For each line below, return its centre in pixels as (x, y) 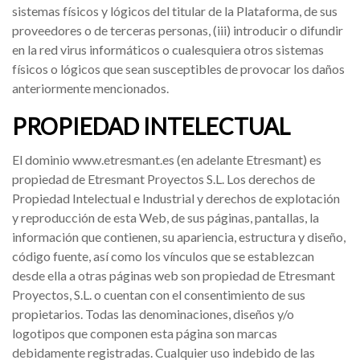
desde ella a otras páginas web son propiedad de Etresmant (174, 275)
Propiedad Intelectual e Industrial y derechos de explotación (176, 198)
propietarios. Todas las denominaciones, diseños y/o (153, 314)
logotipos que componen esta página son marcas (145, 333)
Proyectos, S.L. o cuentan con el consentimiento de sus (159, 295)
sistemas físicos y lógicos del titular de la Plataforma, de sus (175, 11)
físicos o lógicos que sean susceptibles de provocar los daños (178, 69)
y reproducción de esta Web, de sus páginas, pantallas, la (166, 217)
